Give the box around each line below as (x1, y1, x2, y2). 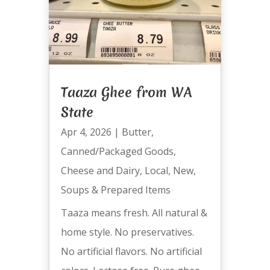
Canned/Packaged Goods (60, 145, 174, 159)
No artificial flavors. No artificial (60, 245, 202, 259)
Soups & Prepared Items (60, 183, 171, 197)
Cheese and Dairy (60, 164, 140, 178)
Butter (121, 125, 151, 139)
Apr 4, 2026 (60, 125, 111, 139)
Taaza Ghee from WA (60, 83, 192, 102)
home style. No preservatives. (60, 225, 194, 239)
